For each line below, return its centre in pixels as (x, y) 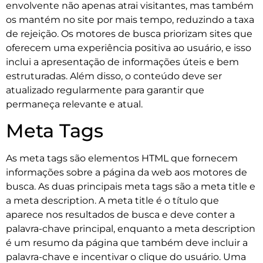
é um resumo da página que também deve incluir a (127, 243)
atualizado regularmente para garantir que (105, 90)
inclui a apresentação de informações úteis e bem (122, 62)
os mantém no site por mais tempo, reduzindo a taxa (130, 20)
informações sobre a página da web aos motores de (127, 173)
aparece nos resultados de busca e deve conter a (120, 215)
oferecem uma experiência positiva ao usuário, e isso (129, 48)
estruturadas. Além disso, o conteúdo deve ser (114, 76)
